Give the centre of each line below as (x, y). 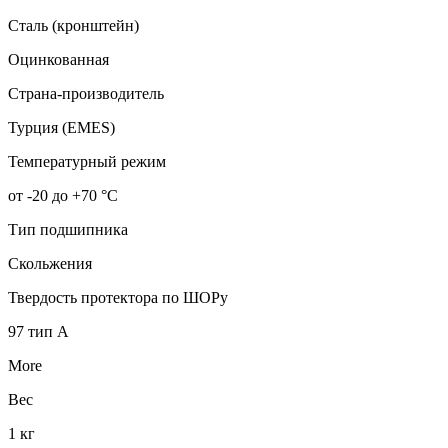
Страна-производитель (86, 94)
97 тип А (38, 332)
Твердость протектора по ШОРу (118, 298)
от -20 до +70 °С (63, 196)
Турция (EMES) (61, 128)
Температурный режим (87, 162)
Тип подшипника (68, 230)
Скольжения (50, 264)
